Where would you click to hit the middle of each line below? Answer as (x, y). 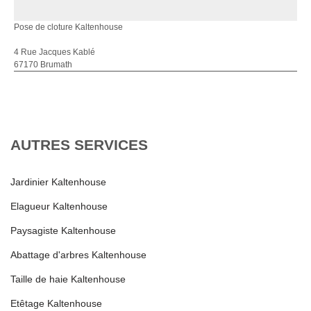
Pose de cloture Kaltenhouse (68, 27)
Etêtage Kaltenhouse (56, 303)
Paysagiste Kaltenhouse (63, 230)
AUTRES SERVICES (79, 144)
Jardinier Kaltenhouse (58, 182)
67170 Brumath (43, 64)
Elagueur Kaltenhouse (59, 206)
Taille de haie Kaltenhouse (68, 279)
